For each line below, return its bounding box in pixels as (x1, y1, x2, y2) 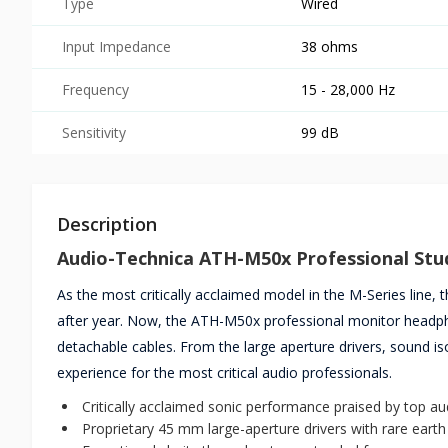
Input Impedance (62, 36, 171, 56)
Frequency (62, 79, 129, 99)
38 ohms (301, 36, 358, 56)
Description (57, 211, 157, 236)
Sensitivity (62, 122, 126, 142)
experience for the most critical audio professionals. (57, 362, 396, 382)
